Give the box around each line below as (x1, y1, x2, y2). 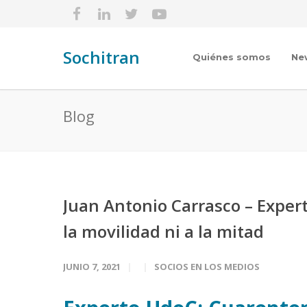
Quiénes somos (193, 51, 271, 62)
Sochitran (63, 46, 140, 69)
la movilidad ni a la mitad (63, 220, 264, 243)
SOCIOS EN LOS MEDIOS (154, 260, 260, 273)
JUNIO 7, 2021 (63, 260, 121, 273)
